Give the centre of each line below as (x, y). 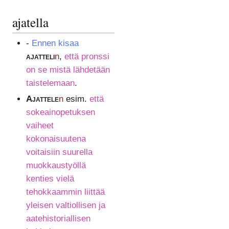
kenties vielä (50, 178)
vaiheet (40, 125)
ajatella (30, 22)
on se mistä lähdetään (68, 70)
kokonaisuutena (56, 139)
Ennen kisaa (55, 43)
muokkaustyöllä (56, 165)
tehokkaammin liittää (65, 192)
